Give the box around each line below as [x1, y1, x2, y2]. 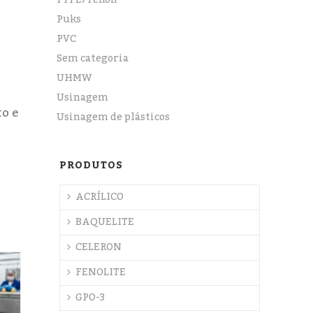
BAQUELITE [75, 212, 135, 232]
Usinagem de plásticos [57, 108, 170, 127]
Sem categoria [57, 49, 129, 68]
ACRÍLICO [75, 187, 124, 207]
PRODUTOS [59, 156, 124, 175]
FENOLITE [75, 263, 126, 282]
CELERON [75, 238, 122, 257]
